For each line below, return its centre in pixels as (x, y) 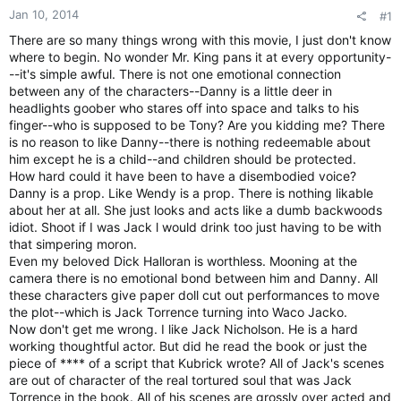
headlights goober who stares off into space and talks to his (184, 108)
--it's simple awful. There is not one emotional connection (175, 74)
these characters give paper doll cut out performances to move (194, 295)
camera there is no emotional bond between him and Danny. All (193, 278)
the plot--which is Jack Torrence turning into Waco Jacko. (178, 312)
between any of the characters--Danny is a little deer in (171, 91)
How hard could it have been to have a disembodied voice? (183, 176)
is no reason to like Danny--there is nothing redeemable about (190, 142)
